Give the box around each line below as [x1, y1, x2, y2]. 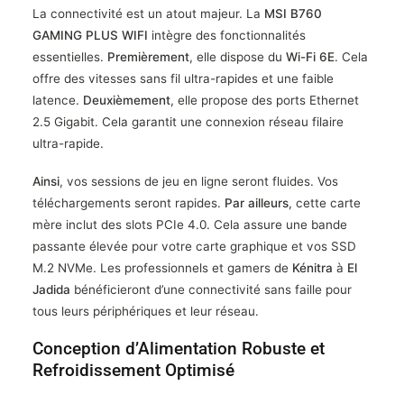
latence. [32, 92, 83, 107]
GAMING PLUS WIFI [32, 27, 148, 42]
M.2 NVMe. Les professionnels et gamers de [32, 260, 292, 275]
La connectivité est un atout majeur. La [32, 5, 264, 21]
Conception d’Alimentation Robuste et [32, 337, 325, 359]
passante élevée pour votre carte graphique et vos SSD [32, 238, 356, 253]
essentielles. [32, 49, 107, 64]
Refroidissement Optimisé [32, 359, 234, 381]
